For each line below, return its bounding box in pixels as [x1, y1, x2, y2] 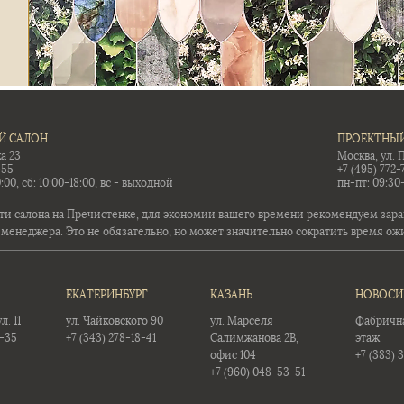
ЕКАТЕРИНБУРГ [65, 289, 148, 302]
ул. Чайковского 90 [65, 315, 163, 328]
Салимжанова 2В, [210, 332, 299, 345]
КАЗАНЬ [210, 289, 253, 302]
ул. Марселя [210, 315, 274, 328]
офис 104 [210, 349, 257, 363]
